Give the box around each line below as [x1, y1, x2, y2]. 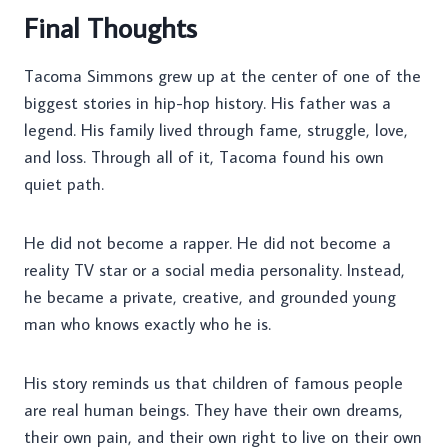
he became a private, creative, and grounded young [24, 286, 396, 309]
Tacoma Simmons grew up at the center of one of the [24, 65, 421, 88]
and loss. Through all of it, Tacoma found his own [24, 146, 384, 169]
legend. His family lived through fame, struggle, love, [24, 119, 408, 142]
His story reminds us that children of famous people [24, 372, 403, 395]
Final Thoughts [24, 9, 197, 47]
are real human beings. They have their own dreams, [24, 399, 403, 422]
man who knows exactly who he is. [24, 313, 271, 336]
